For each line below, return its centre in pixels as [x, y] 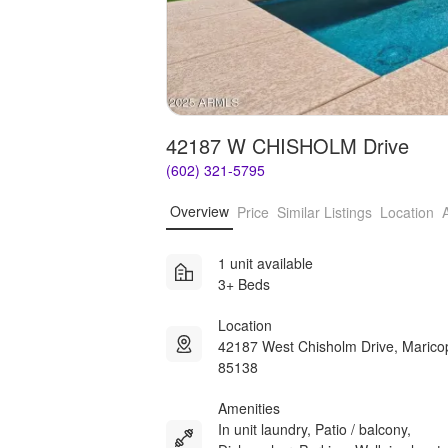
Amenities [249, 407]
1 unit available [265, 262]
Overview [199, 211]
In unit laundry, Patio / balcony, [314, 428]
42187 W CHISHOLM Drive [287, 145]
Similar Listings [324, 212]
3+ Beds [244, 283]
